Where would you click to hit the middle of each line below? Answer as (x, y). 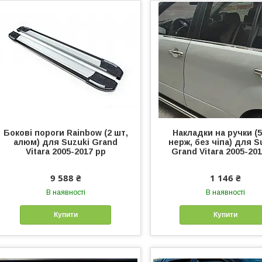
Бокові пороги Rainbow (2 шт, (65, 132)
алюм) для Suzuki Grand (66, 142)
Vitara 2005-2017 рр (65, 151)
